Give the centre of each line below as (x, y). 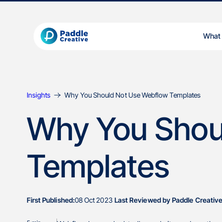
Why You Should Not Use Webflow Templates (133, 95)
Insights (39, 95)
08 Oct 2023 (93, 200)
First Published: (51, 200)
